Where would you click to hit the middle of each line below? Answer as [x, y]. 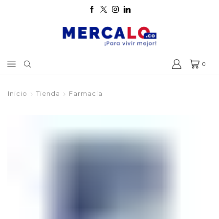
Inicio [18, 93]
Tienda [48, 93]
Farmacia [86, 93]
